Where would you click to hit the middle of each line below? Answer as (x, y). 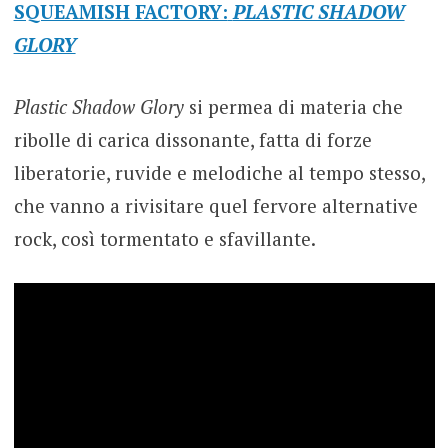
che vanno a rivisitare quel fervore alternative (215, 205)
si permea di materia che (295, 106)
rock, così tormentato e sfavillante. (164, 238)
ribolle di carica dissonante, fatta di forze (192, 139)
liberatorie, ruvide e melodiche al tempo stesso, (219, 172)
